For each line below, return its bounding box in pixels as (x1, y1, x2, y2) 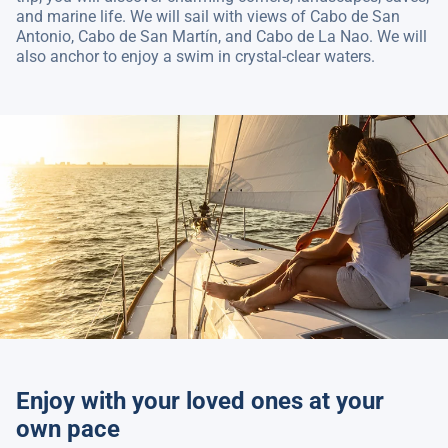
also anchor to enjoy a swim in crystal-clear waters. (16, 47, 375, 66)
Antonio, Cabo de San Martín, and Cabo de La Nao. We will (16, 27, 427, 46)
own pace (16, 415, 120, 443)
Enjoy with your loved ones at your (16, 387, 384, 415)
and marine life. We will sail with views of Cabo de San (16, 7, 400, 26)
